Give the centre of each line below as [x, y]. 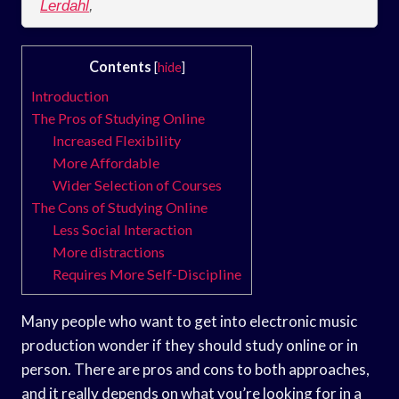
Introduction [70, 95]
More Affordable [106, 162]
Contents [120, 66]
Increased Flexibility [117, 140]
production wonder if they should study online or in [190, 345]
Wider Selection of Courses [138, 184]
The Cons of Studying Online [119, 207]
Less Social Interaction [123, 229]
